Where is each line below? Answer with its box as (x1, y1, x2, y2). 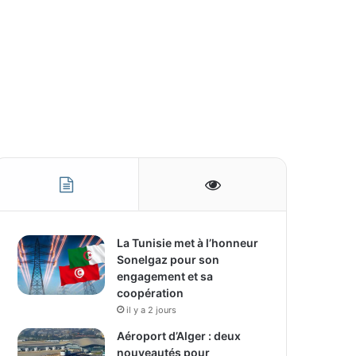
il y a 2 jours (126, 304, 177, 315)
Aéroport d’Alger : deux (117, 328, 242, 342)
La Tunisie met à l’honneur (117, 235, 259, 250)
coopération (117, 285, 184, 300)
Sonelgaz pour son (117, 252, 220, 266)
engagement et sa (117, 269, 214, 283)
